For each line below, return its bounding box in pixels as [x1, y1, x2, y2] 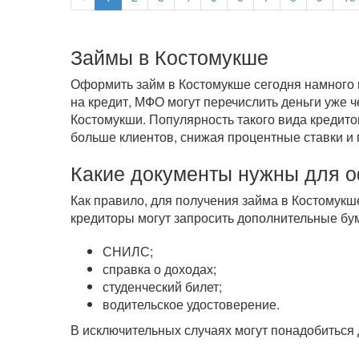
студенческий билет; [102, 277, 222, 296]
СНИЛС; [102, 242, 153, 260]
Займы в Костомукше [70, 42, 268, 71]
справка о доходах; [102, 260, 216, 278]
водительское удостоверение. [102, 295, 280, 313]
